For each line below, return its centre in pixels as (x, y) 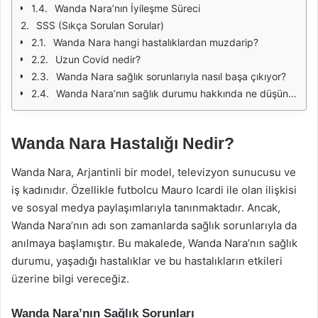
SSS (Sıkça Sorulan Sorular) (100, 25)
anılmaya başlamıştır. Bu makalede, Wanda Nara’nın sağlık (154, 243)
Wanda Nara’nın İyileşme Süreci (127, 8)
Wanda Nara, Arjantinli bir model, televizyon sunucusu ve (154, 172)
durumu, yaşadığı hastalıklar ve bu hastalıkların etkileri (147, 261)
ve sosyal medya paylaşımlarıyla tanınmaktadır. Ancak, (146, 207)
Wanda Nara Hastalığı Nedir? (123, 143)
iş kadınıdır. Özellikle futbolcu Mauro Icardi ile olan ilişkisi (154, 190)
